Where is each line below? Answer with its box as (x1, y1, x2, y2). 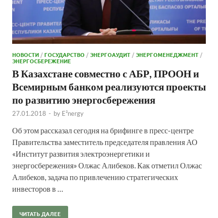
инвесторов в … (12, 183, 63, 193)
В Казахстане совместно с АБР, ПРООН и (12, 67, 199, 79)
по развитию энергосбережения (12, 93, 155, 106)
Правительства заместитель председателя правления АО (12, 137, 198, 146)
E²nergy (62, 109, 84, 117)
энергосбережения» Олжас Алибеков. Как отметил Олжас (12, 160, 202, 170)
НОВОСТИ (12, 50, 39, 58)
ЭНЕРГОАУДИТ (90, 50, 130, 58)
